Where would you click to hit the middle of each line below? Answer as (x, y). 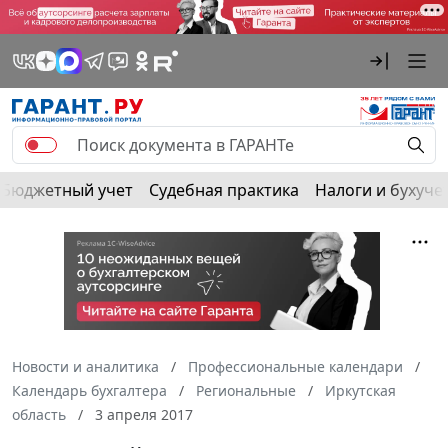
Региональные (246, 391)
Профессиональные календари (295, 367)
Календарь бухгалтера (89, 391)
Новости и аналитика (85, 367)
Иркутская (360, 391)
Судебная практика (224, 189)
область (39, 415)
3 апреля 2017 (142, 415)
